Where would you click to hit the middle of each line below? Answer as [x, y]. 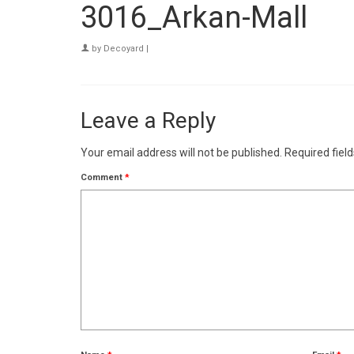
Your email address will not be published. [181, 153]
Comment [103, 177]
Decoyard [124, 49]
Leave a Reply [148, 121]
